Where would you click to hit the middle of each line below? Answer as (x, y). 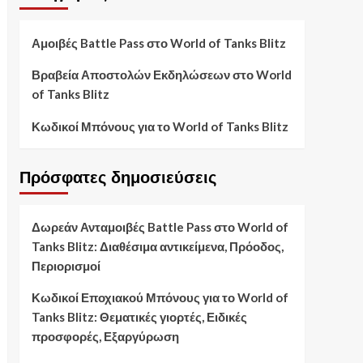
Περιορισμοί (66, 266)
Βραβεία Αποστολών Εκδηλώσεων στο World (161, 75)
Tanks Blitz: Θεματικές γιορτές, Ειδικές (139, 317)
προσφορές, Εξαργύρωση (105, 337)
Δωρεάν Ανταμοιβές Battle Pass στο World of (160, 227)
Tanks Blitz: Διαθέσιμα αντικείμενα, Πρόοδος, (157, 247)
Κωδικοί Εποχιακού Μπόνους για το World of (160, 298)
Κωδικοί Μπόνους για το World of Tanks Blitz (160, 127)
